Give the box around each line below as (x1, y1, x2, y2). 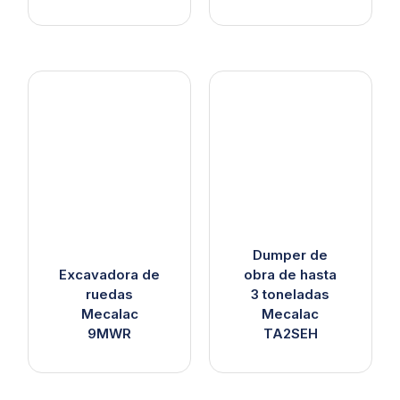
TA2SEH (262, 324, 318, 342)
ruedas (86, 285, 134, 303)
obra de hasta (244, 265, 337, 283)
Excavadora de (59, 265, 161, 283)
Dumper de (253, 246, 329, 263)
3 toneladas (251, 285, 330, 303)
